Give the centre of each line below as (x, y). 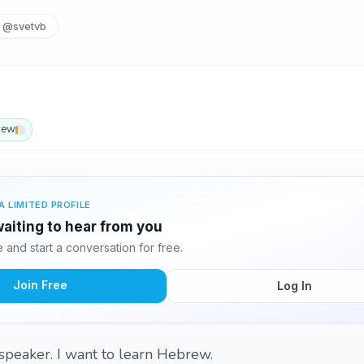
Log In (294, 286)
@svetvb (25, 26)
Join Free (40, 285)
